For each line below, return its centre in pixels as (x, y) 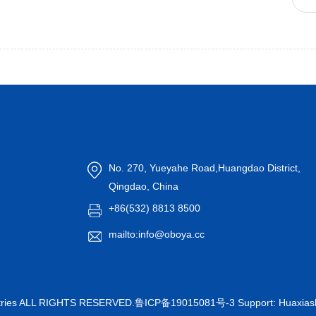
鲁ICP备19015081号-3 (185, 303)
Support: (257, 303)
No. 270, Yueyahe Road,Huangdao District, (205, 168)
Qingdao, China (144, 187)
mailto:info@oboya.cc (157, 235)
